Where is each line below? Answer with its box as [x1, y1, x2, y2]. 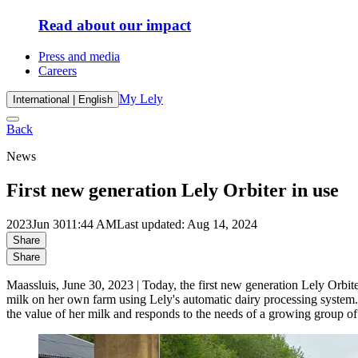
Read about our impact [38, 17, 191, 34]
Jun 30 [32, 217, 66, 231]
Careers [38, 63, 77, 78]
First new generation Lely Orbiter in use [6, 179, 339, 201]
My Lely [119, 91, 163, 105]
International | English [13, 93, 113, 105]
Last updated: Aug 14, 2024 [117, 217, 257, 231]
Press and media [38, 49, 120, 63]
